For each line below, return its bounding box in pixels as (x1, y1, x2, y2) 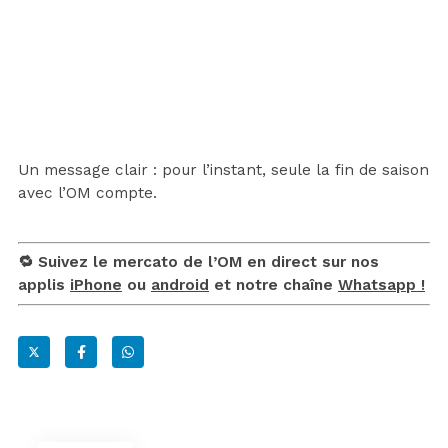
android (151, 275, 209, 294)
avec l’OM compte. (18, 183, 157, 202)
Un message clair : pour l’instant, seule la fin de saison (18, 160, 429, 179)
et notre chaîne (209, 275, 338, 294)
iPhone (70, 275, 122, 294)
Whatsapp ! (338, 275, 425, 294)
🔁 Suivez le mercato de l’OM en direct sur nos (18, 252, 379, 271)
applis (18, 275, 70, 294)
